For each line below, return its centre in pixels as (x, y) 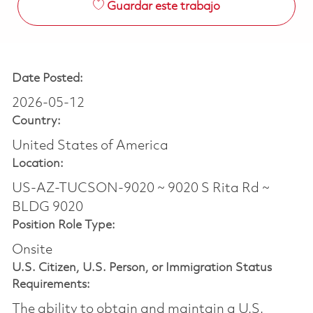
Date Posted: (47, 78)
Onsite (32, 250)
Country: (36, 121)
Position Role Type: (63, 225)
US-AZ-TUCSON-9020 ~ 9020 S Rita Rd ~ (140, 188)
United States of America (90, 146)
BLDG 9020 (47, 207)
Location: (37, 163)
